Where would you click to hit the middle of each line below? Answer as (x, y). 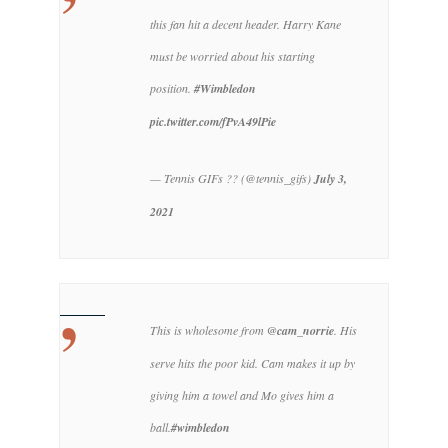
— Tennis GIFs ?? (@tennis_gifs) (232, 178)
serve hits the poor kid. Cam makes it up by (252, 363)
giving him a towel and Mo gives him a (242, 395)
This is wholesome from (208, 330)
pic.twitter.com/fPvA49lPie (213, 122)
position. (172, 88)
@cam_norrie (300, 331)
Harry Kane (310, 24)
